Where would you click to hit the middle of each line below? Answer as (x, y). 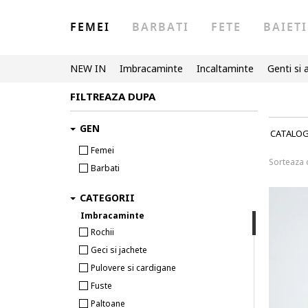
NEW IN (88, 68)
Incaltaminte (225, 68)
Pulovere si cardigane (133, 268)
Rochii (102, 232)
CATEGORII (107, 198)
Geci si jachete (119, 250)
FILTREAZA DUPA (113, 96)
